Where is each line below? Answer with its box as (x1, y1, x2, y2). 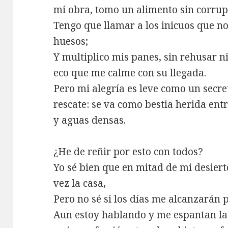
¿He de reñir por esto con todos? (53, 145, 204, 159)
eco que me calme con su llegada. (53, 66, 207, 79)
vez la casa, (53, 177, 106, 190)
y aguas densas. (53, 113, 126, 127)
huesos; (53, 34, 89, 48)
